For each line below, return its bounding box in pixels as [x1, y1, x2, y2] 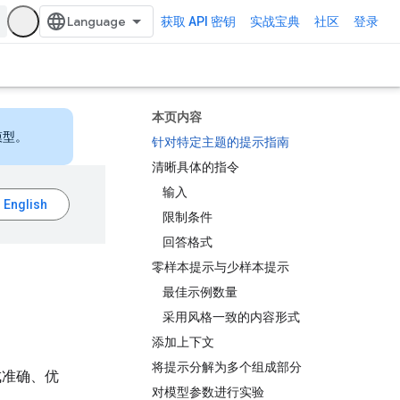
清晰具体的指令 [152, 160, 239, 174]
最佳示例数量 [162, 285, 237, 299]
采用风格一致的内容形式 [162, 310, 300, 324]
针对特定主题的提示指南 [152, 135, 289, 149]
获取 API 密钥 [161, 14, 236, 29]
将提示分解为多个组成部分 [152, 360, 302, 374]
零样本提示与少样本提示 [152, 260, 289, 274]
